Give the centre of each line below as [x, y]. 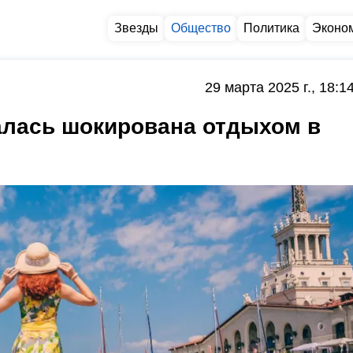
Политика [271, 28]
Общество [201, 28]
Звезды [136, 28]
